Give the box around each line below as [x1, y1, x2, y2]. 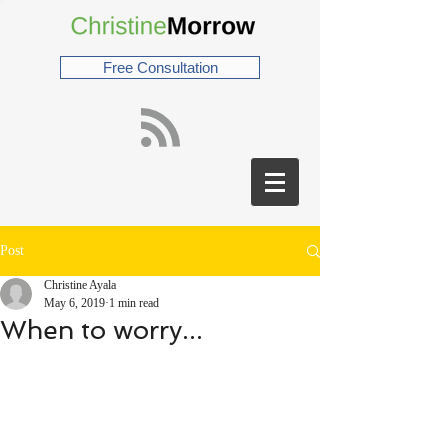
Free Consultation [102, 59, 218, 76]
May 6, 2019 [44, 296, 105, 310]
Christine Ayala [44, 278, 116, 292]
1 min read [109, 296, 159, 310]
